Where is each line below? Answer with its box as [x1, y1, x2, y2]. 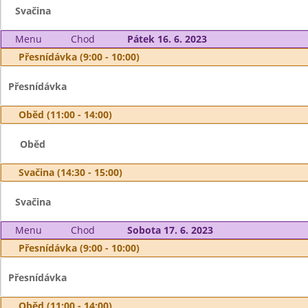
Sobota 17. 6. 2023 [126, 223, 213, 236]
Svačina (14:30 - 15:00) [19, 166, 122, 179]
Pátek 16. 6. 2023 [126, 32, 207, 45]
